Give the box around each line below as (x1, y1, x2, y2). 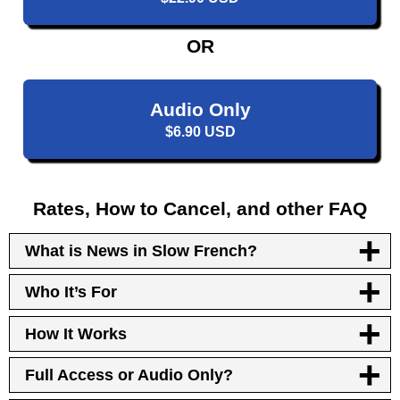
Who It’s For (25, 283, 118, 302)
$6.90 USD (164, 123, 236, 139)
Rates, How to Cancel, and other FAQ (33, 198, 367, 220)
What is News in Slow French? (25, 241, 258, 260)
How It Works (25, 324, 128, 343)
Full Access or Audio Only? (25, 366, 234, 385)
